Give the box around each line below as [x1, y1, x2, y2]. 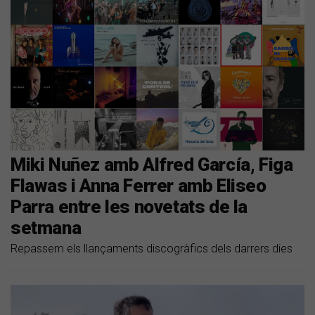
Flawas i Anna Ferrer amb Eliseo [11, 175, 266, 197]
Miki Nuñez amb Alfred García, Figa [11, 154, 293, 176]
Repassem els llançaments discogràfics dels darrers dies [11, 242, 292, 256]
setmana [11, 217, 82, 239]
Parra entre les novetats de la [11, 196, 248, 218]
